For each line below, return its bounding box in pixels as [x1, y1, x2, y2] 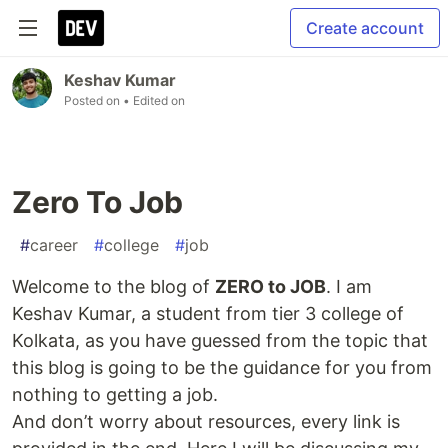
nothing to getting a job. [12, 384, 218, 405]
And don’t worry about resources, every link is [12, 411, 400, 432]
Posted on [64, 93, 123, 108]
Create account [306, 18, 424, 38]
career [30, 235, 78, 255]
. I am [326, 276, 372, 297]
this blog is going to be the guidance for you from [12, 357, 432, 378]
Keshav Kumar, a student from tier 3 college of [12, 303, 404, 324]
